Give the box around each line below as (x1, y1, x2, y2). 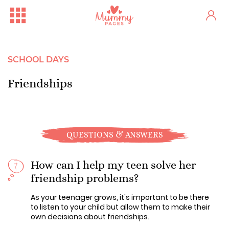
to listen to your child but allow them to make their (31, 202, 210, 212)
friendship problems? (31, 172, 139, 185)
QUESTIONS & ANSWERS (66, 129, 163, 140)
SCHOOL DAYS (8, 55, 69, 64)
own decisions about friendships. (31, 212, 149, 222)
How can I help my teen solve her (31, 158, 196, 171)
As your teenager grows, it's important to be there (31, 192, 209, 202)
